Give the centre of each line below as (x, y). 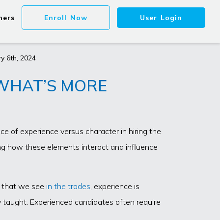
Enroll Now (66, 17)
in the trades (68, 186)
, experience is (115, 186)
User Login (161, 17)
